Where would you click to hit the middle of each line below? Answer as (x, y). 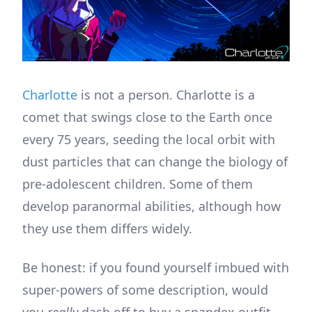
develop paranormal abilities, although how (151, 206)
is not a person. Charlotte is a (166, 95)
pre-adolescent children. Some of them (138, 184)
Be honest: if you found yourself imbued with (156, 268)
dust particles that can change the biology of (155, 162)
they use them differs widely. (107, 229)
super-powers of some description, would (145, 290)
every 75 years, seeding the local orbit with (149, 140)
